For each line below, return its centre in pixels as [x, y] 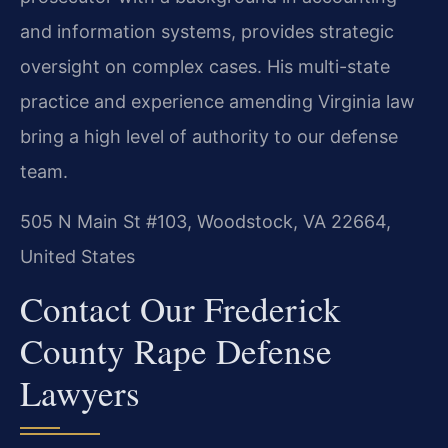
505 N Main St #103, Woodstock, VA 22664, [205, 221]
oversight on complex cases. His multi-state [205, 67]
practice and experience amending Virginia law [217, 102]
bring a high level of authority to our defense [209, 137]
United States [77, 256]
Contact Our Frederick [180, 309]
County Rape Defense [176, 351]
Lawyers [80, 393]
